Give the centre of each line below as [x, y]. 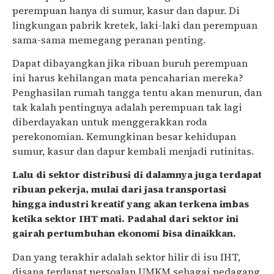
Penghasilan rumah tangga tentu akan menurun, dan [137, 92]
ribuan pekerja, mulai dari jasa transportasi [119, 189]
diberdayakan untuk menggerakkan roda [110, 121]
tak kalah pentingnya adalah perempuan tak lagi [127, 107]
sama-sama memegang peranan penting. [109, 39]
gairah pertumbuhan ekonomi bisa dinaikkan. [124, 233]
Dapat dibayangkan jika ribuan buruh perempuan [130, 63]
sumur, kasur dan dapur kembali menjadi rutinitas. [133, 151]
